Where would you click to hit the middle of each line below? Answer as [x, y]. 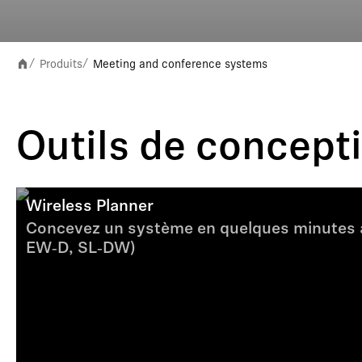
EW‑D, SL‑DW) [80, 249]
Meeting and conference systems [180, 64]
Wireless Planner [90, 207]
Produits [61, 64]
